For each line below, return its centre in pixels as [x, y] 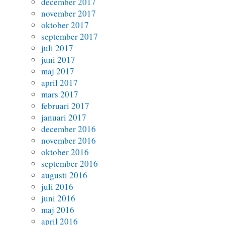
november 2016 [69, 141]
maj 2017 [58, 71]
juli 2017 [58, 48]
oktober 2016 [65, 152]
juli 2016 [58, 187]
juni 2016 [59, 198]
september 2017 [70, 37]
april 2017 [60, 83]
